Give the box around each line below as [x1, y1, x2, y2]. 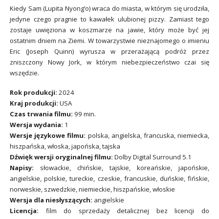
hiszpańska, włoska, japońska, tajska [10, 142, 120, 151]
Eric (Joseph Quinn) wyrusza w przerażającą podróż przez [10, 46, 209, 56]
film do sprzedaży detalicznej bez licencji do [39, 206, 209, 216]
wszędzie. [10, 68, 39, 77]
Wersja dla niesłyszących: [10, 196, 92, 205]
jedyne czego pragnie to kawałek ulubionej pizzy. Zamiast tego [10, 14, 209, 23]
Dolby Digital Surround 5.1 [113, 153, 192, 162]
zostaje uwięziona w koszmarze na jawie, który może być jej [10, 25, 209, 34]
